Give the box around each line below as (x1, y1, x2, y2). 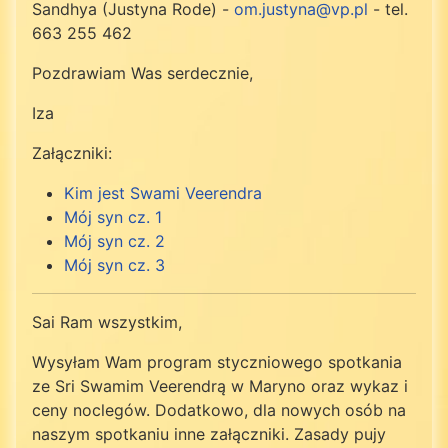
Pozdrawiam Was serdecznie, (32, 62, 253, 83)
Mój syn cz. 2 (64, 230, 165, 251)
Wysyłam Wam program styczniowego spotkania (32, 351, 402, 372)
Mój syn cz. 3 (64, 254, 165, 275)
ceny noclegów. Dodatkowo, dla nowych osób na (32, 399, 406, 420)
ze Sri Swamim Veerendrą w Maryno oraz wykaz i (32, 375, 408, 396)
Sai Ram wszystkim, (32, 311, 182, 332)
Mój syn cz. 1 (64, 206, 162, 227)
